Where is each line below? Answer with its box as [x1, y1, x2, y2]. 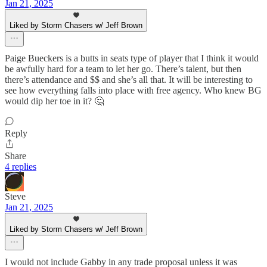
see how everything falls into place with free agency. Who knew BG [5, 85, 262, 95]
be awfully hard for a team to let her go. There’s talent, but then [5, 63, 241, 74]
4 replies [5, 161, 36, 172]
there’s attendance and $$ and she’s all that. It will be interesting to [5, 74, 253, 85]
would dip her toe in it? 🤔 [5, 95, 104, 106]
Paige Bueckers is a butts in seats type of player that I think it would [5, 52, 259, 63]
